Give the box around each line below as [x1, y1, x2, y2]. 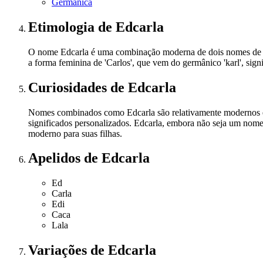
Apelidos [28, 150, 84, 166]
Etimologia [28, 19, 98, 35]
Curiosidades [28, 79, 110, 95]
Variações [28, 242, 90, 258]
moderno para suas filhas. [28, 128, 122, 139]
